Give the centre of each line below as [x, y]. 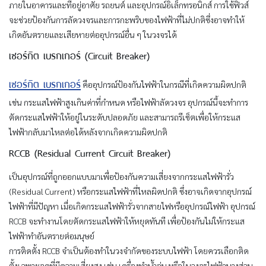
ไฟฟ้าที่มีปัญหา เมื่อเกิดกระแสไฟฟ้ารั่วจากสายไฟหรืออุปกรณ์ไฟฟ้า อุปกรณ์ [132, 206]
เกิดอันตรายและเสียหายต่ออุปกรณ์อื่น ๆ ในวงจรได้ [93, 34]
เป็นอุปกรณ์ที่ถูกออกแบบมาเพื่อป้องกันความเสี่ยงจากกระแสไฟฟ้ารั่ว [121, 176]
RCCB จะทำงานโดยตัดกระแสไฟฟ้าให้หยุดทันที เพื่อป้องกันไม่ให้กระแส [127, 221]
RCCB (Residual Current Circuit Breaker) [90, 152]
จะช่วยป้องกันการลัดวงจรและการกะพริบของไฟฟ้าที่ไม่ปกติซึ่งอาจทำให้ [127, 19]
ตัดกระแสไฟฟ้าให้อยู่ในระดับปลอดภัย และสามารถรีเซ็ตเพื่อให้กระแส [125, 117]
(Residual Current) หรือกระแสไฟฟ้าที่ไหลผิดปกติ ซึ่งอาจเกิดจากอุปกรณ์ [130, 191]
